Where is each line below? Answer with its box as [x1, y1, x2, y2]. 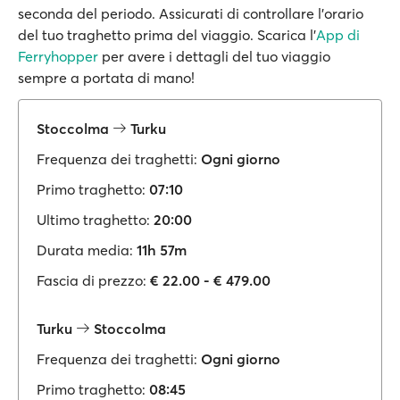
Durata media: [37, 241, 133, 259]
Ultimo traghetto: [37, 211, 150, 229]
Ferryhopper [18, 47, 98, 65]
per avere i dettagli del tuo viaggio [98, 47, 330, 65]
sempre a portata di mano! [18, 69, 195, 87]
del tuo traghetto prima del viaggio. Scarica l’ [18, 26, 316, 44]
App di [316, 26, 360, 44]
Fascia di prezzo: [37, 271, 146, 289]
